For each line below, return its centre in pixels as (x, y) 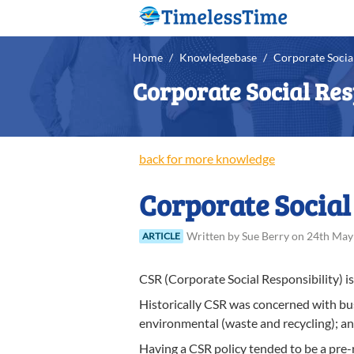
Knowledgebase (218, 57)
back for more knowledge (207, 158)
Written (206, 236)
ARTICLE (161, 235)
